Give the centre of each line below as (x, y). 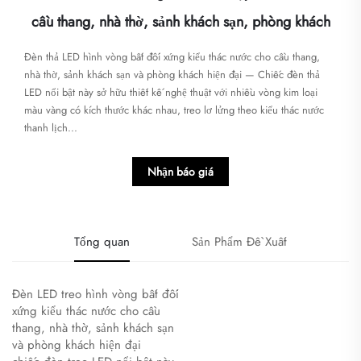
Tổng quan (102, 242)
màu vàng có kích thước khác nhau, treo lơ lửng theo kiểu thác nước (174, 110)
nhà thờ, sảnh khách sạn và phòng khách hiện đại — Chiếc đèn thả (172, 75)
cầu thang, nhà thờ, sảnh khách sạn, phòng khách (180, 22)
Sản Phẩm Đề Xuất (239, 242)
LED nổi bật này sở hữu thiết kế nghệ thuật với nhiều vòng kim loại (171, 93)
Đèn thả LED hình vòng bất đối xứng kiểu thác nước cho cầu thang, (172, 57)
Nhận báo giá (180, 172)
